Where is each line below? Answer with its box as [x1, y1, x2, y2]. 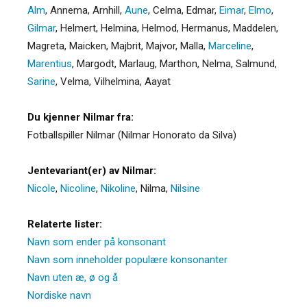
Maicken [69, 39, 106, 52]
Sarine [27, 75, 56, 88]
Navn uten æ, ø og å [27, 271, 118, 284]
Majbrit [111, 39, 141, 52]
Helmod [142, 21, 177, 34]
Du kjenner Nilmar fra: [27, 110, 134, 123]
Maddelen [233, 21, 276, 34]
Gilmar [27, 21, 56, 34]
